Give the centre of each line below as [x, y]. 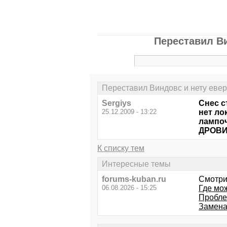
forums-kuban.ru [134, 179]
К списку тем [121, 148]
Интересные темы [136, 164]
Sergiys [117, 103]
